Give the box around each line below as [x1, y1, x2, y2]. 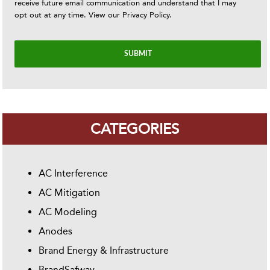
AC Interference [39, 168, 108, 180]
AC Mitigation [39, 187, 101, 199]
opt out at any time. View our [14, 10, 123, 20]
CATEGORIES [90, 121, 180, 138]
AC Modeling [39, 206, 98, 218]
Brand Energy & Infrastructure [39, 245, 169, 257]
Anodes [39, 225, 73, 237]
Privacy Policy [122, 10, 170, 20]
